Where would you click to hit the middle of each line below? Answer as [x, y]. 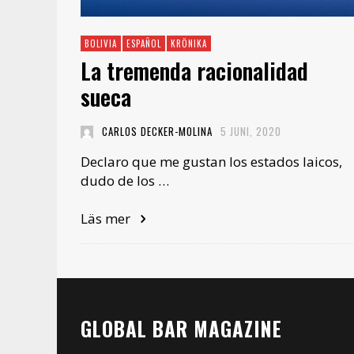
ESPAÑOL [144, 44]
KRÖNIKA [189, 44]
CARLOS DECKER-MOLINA [157, 132]
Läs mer [107, 219]
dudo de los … [125, 181]
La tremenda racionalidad [194, 71]
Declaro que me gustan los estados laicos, [211, 162]
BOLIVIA [101, 44]
